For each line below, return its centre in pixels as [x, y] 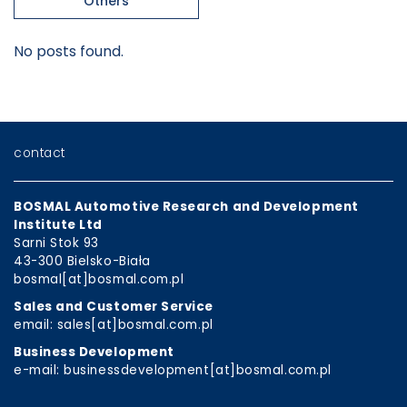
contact [40, 153]
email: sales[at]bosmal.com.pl [114, 324]
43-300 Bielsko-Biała [82, 261]
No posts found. [69, 51]
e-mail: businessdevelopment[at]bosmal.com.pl [173, 370]
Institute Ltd [59, 224]
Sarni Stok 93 [57, 243]
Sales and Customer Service [114, 306]
